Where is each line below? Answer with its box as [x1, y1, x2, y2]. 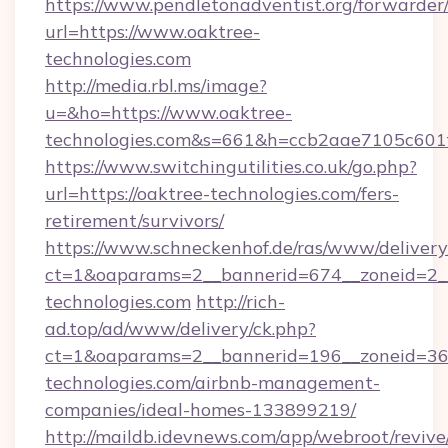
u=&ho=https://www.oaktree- [45, 101, 292, 124]
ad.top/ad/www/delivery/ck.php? [45, 317, 316, 340]
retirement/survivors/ [45, 209, 224, 232]
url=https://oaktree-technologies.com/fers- [45, 182, 399, 205]
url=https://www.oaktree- [45, 20, 260, 43]
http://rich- [196, 290, 285, 313]
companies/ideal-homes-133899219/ [45, 398, 356, 421]
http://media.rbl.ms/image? [45, 74, 267, 97]
